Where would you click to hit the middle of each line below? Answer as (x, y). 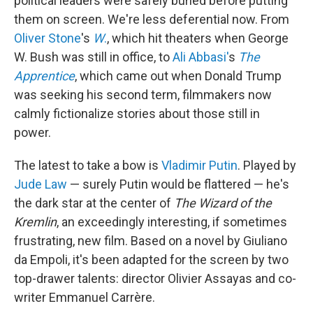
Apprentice (44, 76)
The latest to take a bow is (88, 166)
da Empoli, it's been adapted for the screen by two (151, 260)
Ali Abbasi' (201, 57)
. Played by (267, 166)
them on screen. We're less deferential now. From (152, 20)
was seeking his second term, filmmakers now (143, 95)
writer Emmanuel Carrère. (85, 298)
